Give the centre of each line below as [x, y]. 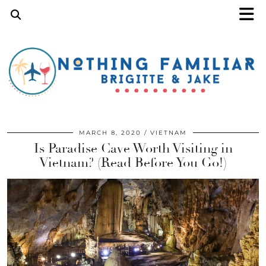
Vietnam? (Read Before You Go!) [133, 163]
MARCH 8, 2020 [110, 133]
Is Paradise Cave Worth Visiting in [133, 149]
